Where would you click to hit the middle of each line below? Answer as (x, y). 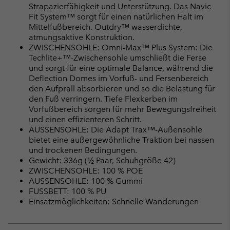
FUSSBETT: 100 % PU (68, 191)
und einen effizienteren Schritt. (85, 119)
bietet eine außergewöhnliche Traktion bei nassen (121, 140)
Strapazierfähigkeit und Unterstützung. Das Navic (120, 6)
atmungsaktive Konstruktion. (82, 37)
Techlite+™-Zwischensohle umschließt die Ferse (118, 57)
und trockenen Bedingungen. (83, 150)
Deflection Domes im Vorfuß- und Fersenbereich (119, 78)
